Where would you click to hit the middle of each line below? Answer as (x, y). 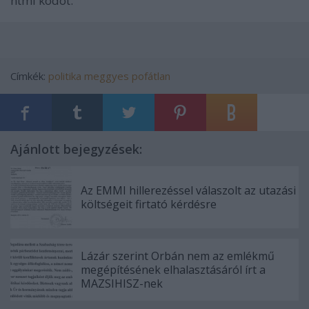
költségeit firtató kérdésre (149, 204)
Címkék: (29, 76)
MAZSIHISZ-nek (122, 283)
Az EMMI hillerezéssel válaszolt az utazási (188, 190)
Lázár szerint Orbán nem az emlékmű (178, 256)
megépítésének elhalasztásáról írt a (173, 270)
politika (65, 76)
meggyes (107, 76)
